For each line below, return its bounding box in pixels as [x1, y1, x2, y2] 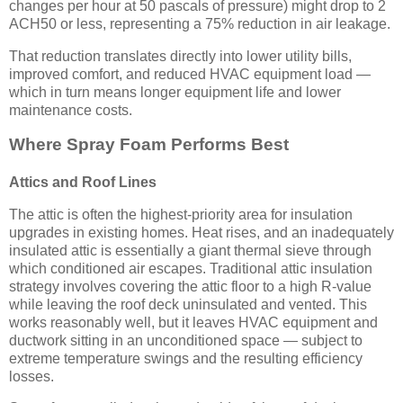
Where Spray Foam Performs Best [9, 134, 289, 154]
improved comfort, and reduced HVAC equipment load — [9, 66, 371, 82]
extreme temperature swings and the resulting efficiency [9, 350, 363, 366]
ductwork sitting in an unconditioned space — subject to [9, 332, 363, 348]
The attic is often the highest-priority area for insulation [9, 206, 353, 222]
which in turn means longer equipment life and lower [9, 84, 341, 100]
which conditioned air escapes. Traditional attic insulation [9, 260, 372, 276]
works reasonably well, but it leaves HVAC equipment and [9, 314, 378, 330]
